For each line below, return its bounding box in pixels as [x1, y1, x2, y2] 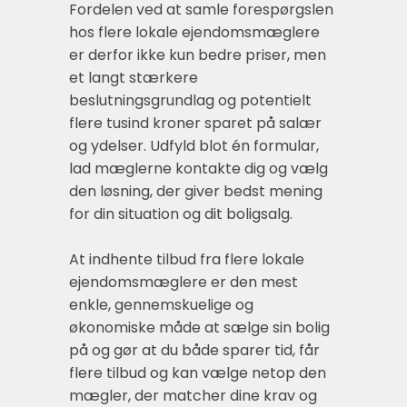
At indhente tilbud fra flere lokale [69, 248, 304, 270]
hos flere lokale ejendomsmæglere [69, 21, 320, 43]
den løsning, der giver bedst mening [69, 180, 323, 202]
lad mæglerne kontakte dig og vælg [69, 157, 328, 179]
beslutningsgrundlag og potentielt [69, 89, 312, 111]
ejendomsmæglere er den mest [69, 271, 298, 293]
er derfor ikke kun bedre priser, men [69, 44, 326, 65]
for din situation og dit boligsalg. [69, 203, 293, 224]
